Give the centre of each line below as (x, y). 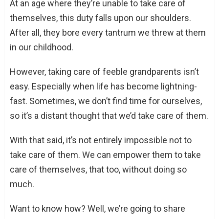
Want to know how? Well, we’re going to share (98, 208)
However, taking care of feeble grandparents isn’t (104, 71)
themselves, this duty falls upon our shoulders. (100, 18)
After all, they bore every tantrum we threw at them (108, 32)
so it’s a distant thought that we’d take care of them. (109, 115)
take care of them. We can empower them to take (105, 154)
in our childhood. (42, 47)
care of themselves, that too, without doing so (98, 169)
